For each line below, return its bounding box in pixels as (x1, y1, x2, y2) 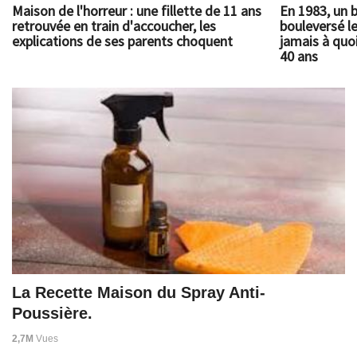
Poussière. (12, 304, 92, 322)
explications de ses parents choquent (12, 31, 233, 50)
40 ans (279, 46, 318, 65)
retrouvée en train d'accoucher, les (12, 16, 216, 35)
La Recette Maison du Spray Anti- (12, 283, 265, 301)
